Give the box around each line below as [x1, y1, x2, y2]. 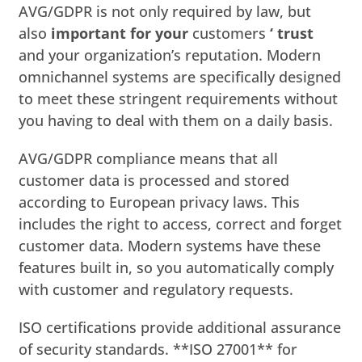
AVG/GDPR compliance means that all [19, 148, 279, 168]
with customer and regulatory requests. [19, 279, 294, 299]
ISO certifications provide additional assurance [19, 317, 342, 337]
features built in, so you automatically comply [19, 257, 335, 277]
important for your [51, 23, 189, 43]
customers [188, 23, 271, 43]
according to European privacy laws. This [19, 192, 301, 212]
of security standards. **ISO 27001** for [19, 339, 298, 359]
